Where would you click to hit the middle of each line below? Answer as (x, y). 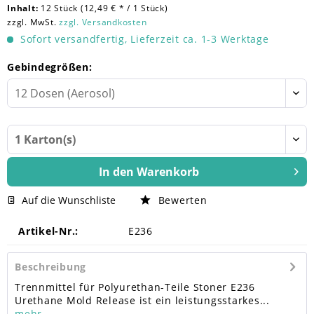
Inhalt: (24, 8)
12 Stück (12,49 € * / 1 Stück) (104, 8)
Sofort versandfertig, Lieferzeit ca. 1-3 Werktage (143, 39)
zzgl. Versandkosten (103, 22)
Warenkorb (168, 172)
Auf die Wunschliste (69, 200)
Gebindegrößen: (50, 67)
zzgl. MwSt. (33, 22)
